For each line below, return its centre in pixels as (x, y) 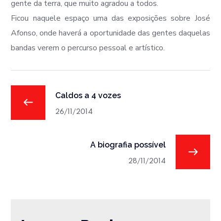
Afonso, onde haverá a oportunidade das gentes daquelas (110, 33)
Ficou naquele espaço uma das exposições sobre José (110, 18)
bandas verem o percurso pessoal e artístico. (88, 48)
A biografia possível (128, 145)
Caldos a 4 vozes (88, 95)
